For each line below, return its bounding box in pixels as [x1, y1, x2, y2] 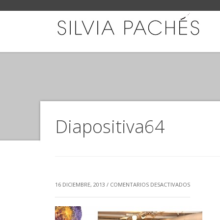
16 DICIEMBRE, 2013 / [55, 181, 110, 188]
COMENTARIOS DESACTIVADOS [110, 181, 190, 188]
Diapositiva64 [55, 114, 165, 138]
